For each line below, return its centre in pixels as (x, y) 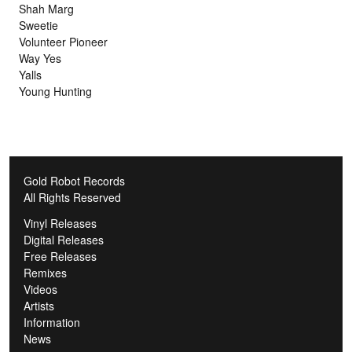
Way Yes (40, 58)
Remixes (45, 272)
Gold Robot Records (74, 180)
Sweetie (38, 25)
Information (52, 322)
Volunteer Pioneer (63, 41)
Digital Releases (64, 239)
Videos (40, 289)
